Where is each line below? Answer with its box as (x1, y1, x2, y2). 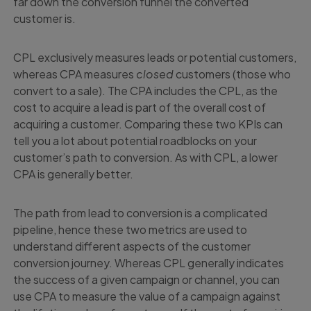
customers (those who (176, 67, 292, 82)
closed (136, 67, 176, 82)
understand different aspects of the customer (13, 239, 251, 254)
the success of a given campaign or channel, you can (13, 272, 280, 287)
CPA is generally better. (13, 167, 134, 182)
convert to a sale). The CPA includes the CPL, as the (13, 83, 278, 99)
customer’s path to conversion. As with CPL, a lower (13, 150, 278, 165)
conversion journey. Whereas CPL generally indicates (13, 255, 285, 271)
